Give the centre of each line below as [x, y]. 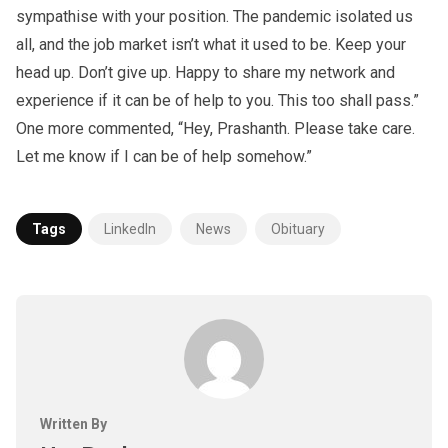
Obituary [298, 228]
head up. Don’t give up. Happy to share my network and [205, 72]
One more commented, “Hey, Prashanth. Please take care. [215, 128]
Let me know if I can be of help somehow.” [164, 156]
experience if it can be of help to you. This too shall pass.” [217, 100]
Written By [73, 423]
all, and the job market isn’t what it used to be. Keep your [211, 44]
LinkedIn [130, 228]
